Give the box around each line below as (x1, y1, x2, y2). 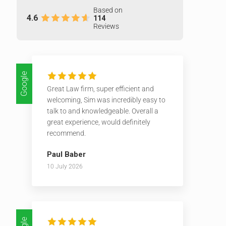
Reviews (93, 22, 119, 30)
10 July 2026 (46, 162, 83, 170)
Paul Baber (46, 149, 86, 159)
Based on (93, 6, 123, 14)
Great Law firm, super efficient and (46, 84, 154, 93)
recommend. (46, 129, 86, 137)
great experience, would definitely (46, 118, 150, 126)
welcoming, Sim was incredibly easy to (46, 95, 165, 104)
